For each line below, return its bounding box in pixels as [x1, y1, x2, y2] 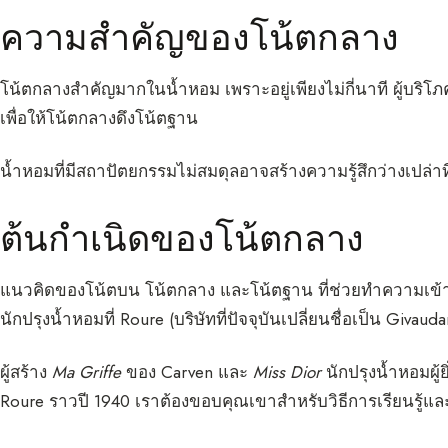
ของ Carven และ [121, 359, 253, 384]
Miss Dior [253, 359, 321, 384]
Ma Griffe [52, 359, 121, 384]
